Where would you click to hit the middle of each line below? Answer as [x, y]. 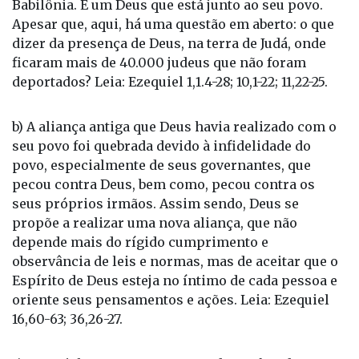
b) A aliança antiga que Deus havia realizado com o [174, 127]
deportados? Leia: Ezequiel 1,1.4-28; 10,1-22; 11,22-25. [170, 82]
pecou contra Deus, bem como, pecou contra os [163, 185]
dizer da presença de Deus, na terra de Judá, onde [169, 44]
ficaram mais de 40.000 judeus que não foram [159, 63]
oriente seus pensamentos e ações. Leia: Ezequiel [171, 300]
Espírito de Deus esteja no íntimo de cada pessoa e [175, 281]
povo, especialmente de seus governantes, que [161, 165]
